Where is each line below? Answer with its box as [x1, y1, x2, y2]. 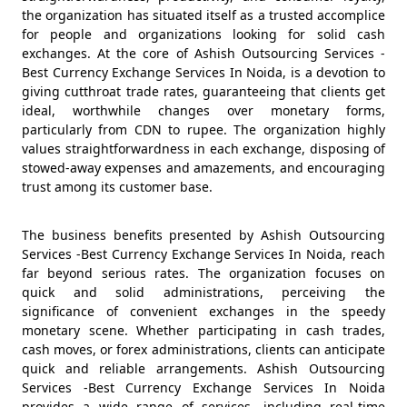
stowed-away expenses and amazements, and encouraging [22, 159, 385, 176]
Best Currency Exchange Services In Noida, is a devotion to [22, 64, 385, 81]
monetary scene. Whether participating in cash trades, [22, 322, 385, 339]
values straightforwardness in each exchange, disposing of [22, 140, 385, 157]
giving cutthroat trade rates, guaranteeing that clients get [22, 83, 385, 100]
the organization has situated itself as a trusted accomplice [22, 6, 385, 24]
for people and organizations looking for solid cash [22, 25, 385, 43]
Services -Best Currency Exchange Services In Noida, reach [22, 245, 385, 263]
